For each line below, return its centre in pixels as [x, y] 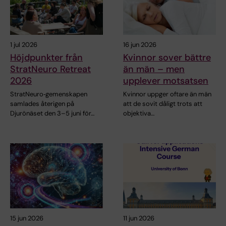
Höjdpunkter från [46, 57]
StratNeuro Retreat [50, 69]
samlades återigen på [42, 103]
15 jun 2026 [27, 218]
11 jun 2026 [139, 218]
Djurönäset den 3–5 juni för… [52, 113]
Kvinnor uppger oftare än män [167, 94]
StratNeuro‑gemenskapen [49, 94]
